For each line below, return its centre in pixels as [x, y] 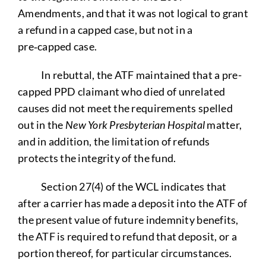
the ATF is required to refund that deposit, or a [127, 236]
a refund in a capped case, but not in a [105, 29]
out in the [41, 124]
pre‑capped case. [57, 46]
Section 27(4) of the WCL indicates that [122, 186]
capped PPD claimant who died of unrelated [121, 91]
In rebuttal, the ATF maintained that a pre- [129, 75]
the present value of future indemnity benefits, [128, 219]
